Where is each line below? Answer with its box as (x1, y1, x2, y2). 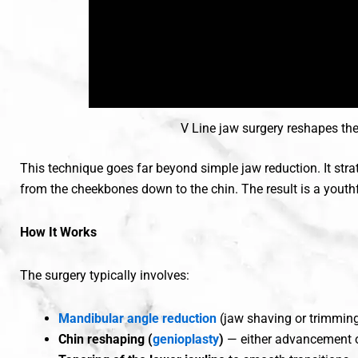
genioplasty (153, 332, 219, 348)
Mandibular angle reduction (58, 311, 217, 327)
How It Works (20, 225, 97, 241)
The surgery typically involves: (20, 268, 189, 284)
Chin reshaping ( (58, 332, 153, 348)
